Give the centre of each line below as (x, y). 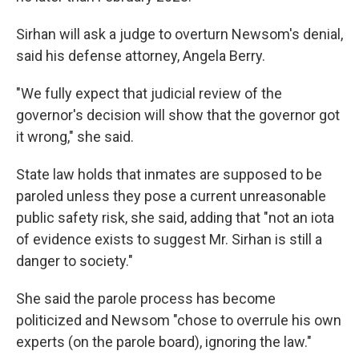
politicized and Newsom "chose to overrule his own (179, 320)
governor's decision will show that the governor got (178, 115)
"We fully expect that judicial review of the (149, 93)
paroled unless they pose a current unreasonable (171, 196)
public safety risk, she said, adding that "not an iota (175, 218)
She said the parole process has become (146, 298)
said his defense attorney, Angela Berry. (141, 56)
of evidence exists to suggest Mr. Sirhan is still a (169, 239)
